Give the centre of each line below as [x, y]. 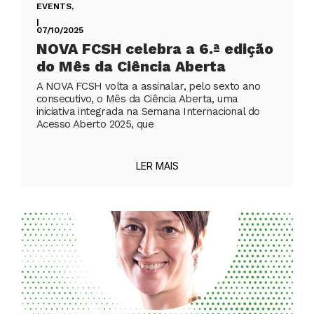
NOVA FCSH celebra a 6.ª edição [155, 49]
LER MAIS [157, 166]
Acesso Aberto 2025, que [95, 124]
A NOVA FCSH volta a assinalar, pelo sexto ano [148, 87]
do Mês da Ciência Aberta [131, 67]
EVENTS [54, 7]
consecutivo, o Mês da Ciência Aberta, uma [137, 99]
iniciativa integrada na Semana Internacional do [148, 112]
